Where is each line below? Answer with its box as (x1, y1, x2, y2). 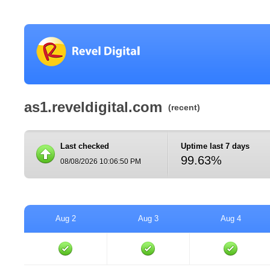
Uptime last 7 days (181, 142, 250, 151)
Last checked (60, 142, 109, 151)
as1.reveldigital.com (24, 99, 162, 115)
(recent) (168, 102, 200, 112)
